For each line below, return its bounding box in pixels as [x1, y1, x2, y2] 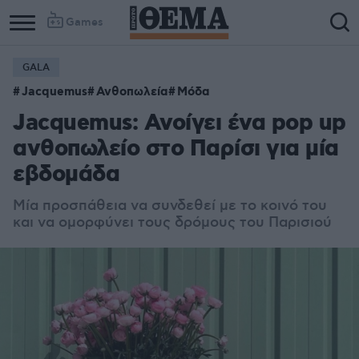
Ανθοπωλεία [96, 84, 168, 100]
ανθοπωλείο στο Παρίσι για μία [13, 135, 339, 164]
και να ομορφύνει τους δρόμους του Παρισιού [13, 214, 332, 232]
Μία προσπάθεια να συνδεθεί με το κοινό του [13, 197, 327, 215]
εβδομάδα [13, 160, 119, 190]
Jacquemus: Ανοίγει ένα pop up [13, 109, 346, 139]
